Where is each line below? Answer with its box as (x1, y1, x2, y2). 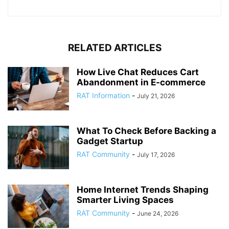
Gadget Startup (77, 135, 143, 146)
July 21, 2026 (137, 91, 175, 100)
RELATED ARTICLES (67, 41, 162, 54)
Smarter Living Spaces (77, 194, 174, 205)
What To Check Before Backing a (77, 125, 216, 136)
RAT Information (77, 90, 130, 100)
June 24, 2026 (137, 209, 178, 217)
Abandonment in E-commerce (77, 77, 205, 87)
